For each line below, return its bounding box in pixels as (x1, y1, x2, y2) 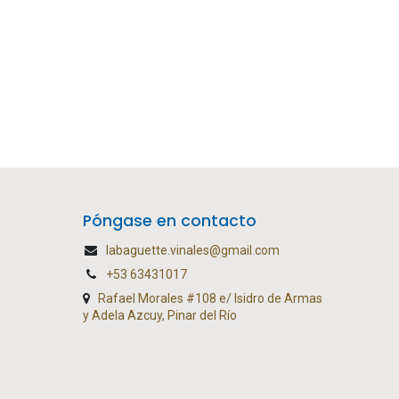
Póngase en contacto (83, 209, 257, 232)
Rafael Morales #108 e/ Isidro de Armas (98, 290, 323, 305)
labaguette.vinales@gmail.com (106, 242, 281, 257)
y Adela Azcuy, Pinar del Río (83, 307, 238, 322)
